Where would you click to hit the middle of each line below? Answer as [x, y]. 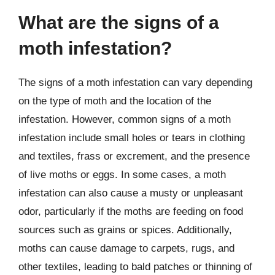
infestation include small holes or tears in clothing [132, 138]
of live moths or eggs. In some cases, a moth [122, 175]
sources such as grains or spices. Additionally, [125, 230]
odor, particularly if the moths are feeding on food [131, 211]
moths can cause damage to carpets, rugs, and [126, 248]
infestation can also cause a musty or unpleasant [131, 193]
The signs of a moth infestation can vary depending [135, 83]
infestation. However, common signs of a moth [125, 119]
